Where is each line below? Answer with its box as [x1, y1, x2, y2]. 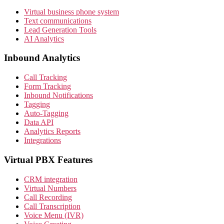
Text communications [24, 16, 91, 25]
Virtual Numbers [24, 183, 76, 192]
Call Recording [24, 192, 72, 201]
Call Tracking [24, 73, 67, 82]
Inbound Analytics [4, 52, 80, 63]
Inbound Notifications [24, 91, 93, 100]
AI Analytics [24, 34, 64, 43]
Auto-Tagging [24, 109, 68, 118]
